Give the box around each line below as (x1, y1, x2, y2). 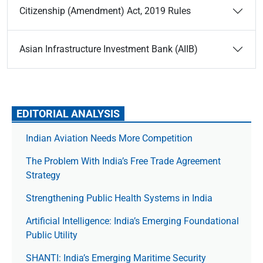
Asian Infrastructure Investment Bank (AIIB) (19, 43, 198, 55)
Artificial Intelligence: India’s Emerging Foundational (26, 215, 239, 227)
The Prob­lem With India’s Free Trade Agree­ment (26, 156, 221, 167)
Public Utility (26, 230, 77, 241)
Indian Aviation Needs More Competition (26, 133, 195, 144)
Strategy (26, 170, 60, 181)
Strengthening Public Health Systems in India (26, 193, 213, 204)
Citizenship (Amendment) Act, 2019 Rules (19, 5, 191, 16)
